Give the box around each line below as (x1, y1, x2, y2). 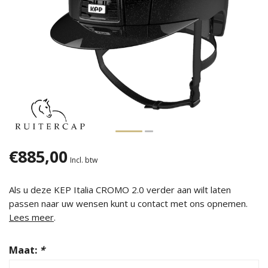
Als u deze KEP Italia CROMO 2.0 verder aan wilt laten (9, 184, 231, 196)
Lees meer (9, 211, 54, 223)
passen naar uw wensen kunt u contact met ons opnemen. (9, 197, 248, 209)
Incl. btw (70, 155, 98, 165)
